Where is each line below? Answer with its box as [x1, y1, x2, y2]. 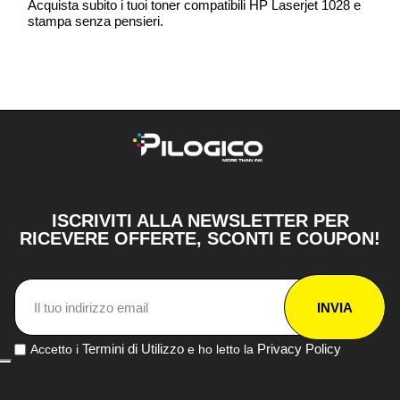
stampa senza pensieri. [28, 13, 164, 29]
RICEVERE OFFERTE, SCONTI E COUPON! [20, 229, 380, 248]
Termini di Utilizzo [82, 341, 184, 357]
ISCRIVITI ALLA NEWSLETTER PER [51, 211, 349, 230]
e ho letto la [184, 342, 257, 357]
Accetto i [30, 342, 82, 357]
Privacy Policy [257, 341, 341, 357]
